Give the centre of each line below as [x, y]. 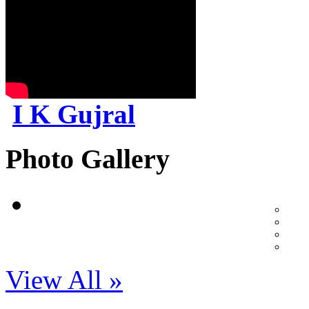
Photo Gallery [88, 159]
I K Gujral [74, 114]
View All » [64, 280]
